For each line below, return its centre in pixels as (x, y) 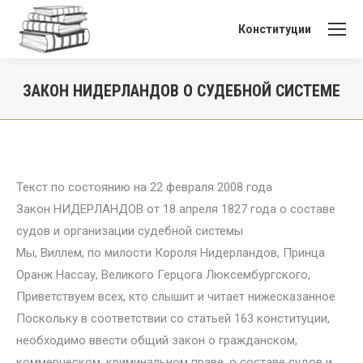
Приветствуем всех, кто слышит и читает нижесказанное (176, 297)
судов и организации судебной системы (130, 231)
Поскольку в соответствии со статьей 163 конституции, (173, 318)
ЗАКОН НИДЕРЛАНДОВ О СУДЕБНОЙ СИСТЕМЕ (181, 91)
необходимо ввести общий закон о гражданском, (157, 340)
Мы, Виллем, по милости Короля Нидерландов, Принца (171, 253)
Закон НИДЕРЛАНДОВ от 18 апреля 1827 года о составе (176, 209)
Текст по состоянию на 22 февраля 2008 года (144, 187)
